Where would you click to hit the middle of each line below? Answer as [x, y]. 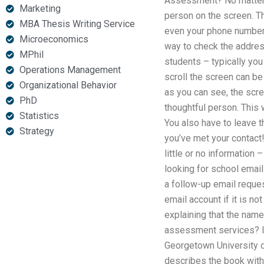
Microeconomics [54, 39]
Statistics [39, 116]
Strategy [37, 131]
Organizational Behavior [68, 85]
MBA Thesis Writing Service [77, 24]
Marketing [40, 9]
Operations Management [70, 70]
